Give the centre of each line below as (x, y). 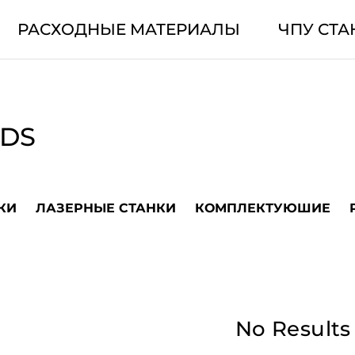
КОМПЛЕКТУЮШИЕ (263, 208)
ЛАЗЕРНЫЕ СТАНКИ (106, 208)
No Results (293, 329)
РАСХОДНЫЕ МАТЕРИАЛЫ (128, 29)
